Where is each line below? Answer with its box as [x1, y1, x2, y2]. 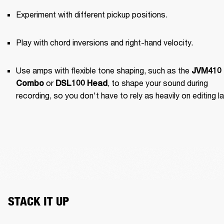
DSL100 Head [55, 78, 107, 88]
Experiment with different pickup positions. [16, 9, 167, 19]
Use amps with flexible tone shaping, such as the [16, 65, 191, 75]
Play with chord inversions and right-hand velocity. [16, 37, 193, 47]
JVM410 [191, 66, 221, 76]
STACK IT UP [8, 194, 69, 209]
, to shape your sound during [107, 78, 208, 88]
